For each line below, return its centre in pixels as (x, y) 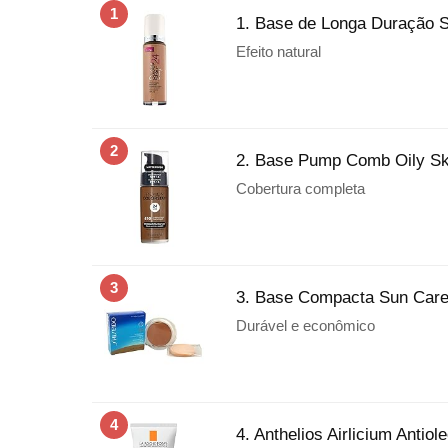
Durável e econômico (305, 325)
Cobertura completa (300, 188)
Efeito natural (278, 51)
